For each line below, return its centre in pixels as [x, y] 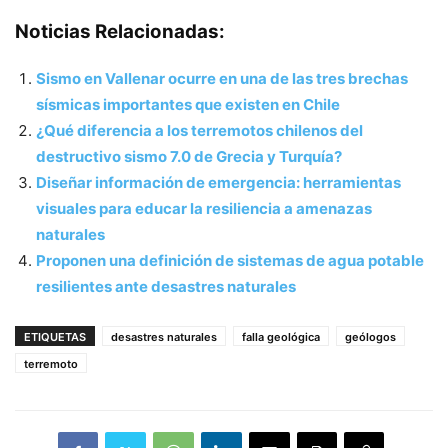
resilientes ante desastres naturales [166, 286]
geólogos [370, 336]
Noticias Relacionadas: [120, 31]
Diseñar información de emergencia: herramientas [218, 182]
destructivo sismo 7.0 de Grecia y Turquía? [189, 156]
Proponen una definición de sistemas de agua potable [230, 260]
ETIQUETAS [55, 336]
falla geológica [281, 336]
